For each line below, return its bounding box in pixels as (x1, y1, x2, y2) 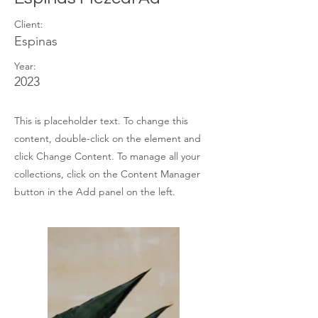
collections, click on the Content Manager (14, 168, 200, 180)
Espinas (14, 33, 57, 49)
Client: (14, 18, 43, 31)
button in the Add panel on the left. (14, 185, 175, 198)
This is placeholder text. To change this (14, 114, 188, 127)
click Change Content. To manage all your (14, 150, 200, 163)
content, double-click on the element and (14, 132, 201, 145)
